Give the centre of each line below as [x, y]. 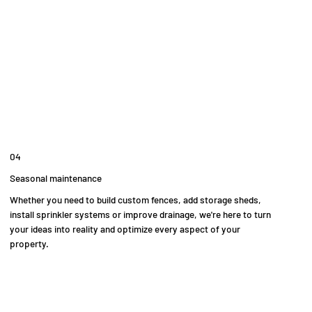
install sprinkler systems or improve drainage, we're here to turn [141, 214]
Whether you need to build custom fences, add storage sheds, [136, 199]
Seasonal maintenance [56, 178]
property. [30, 243]
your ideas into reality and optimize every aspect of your [125, 228]
